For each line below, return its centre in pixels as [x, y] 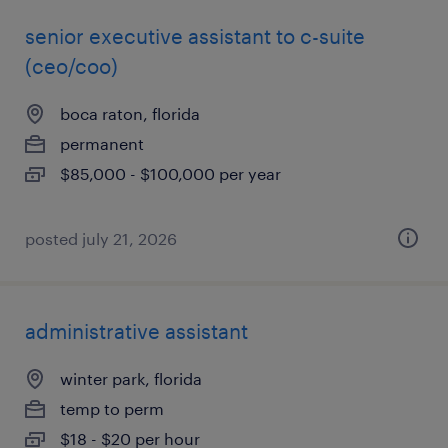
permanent [102, 143]
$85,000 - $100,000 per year [170, 173]
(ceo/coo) [71, 66]
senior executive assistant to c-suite [195, 36]
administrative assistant [136, 331]
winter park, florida [131, 378]
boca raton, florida [130, 113]
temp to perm [112, 408]
